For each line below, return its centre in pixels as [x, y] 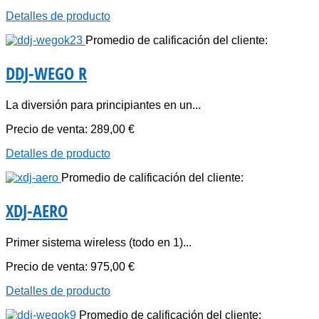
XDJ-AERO [37, 211]
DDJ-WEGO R [46, 73]
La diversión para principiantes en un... [103, 105]
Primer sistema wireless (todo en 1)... [99, 242]
